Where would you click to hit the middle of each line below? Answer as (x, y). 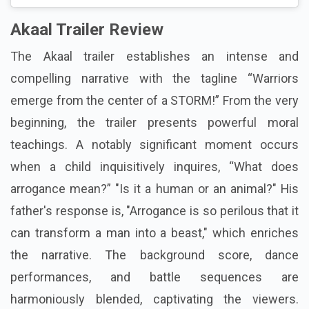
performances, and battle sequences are (154, 277)
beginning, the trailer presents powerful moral (154, 123)
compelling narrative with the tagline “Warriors (154, 79)
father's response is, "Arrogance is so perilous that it (154, 211)
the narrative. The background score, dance (154, 255)
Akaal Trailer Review (87, 30)
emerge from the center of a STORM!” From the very (154, 101)
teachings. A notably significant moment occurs (154, 145)
